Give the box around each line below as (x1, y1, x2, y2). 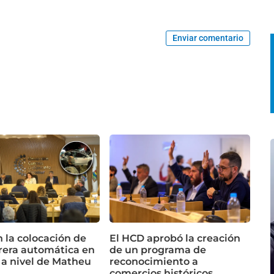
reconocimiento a (109, 256, 198, 268)
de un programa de (109, 244, 206, 256)
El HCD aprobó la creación (109, 232, 240, 245)
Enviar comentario (172, 33, 244, 43)
